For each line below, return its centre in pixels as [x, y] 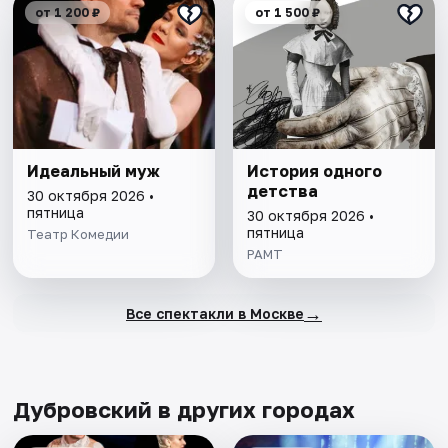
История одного [314, 171]
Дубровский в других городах [184, 410]
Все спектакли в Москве [214, 313]
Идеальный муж [94, 171]
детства [282, 191]
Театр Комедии [78, 234]
